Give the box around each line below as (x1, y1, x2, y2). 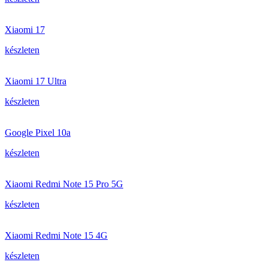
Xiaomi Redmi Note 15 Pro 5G (5, 179, 123, 189)
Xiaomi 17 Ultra (5, 76, 66, 86)
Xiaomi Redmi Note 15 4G (5, 230, 108, 240)
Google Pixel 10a (5, 127, 71, 138)
